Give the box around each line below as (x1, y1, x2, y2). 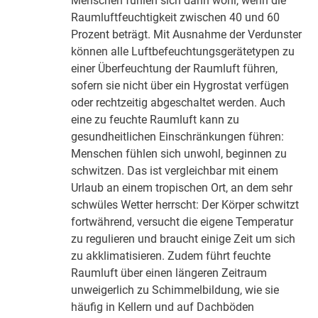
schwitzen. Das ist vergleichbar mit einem (71, 164, 279, 178)
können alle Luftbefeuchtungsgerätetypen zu (71, 45, 295, 59)
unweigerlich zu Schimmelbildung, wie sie (71, 283, 280, 297)
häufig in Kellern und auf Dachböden (71, 300, 255, 314)
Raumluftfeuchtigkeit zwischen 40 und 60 (71, 11, 280, 25)
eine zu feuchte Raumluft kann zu (71, 113, 240, 127)
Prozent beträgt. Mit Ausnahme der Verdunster (71, 28, 302, 42)
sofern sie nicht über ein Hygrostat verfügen (71, 79, 290, 93)
